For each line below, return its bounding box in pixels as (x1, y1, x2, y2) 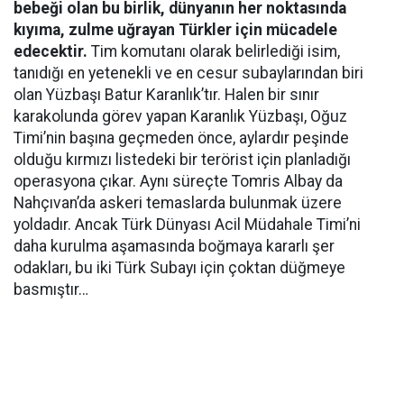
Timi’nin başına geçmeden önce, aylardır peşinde (14, 128, 349, 147)
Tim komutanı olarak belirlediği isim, (87, 41, 340, 60)
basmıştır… (14, 280, 88, 298)
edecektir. (14, 41, 87, 60)
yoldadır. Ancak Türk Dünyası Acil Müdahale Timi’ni (14, 215, 361, 234)
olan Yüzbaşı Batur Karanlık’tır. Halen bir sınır (14, 85, 319, 104)
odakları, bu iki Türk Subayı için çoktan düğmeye (14, 258, 345, 277)
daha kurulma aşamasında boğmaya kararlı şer (14, 236, 335, 255)
